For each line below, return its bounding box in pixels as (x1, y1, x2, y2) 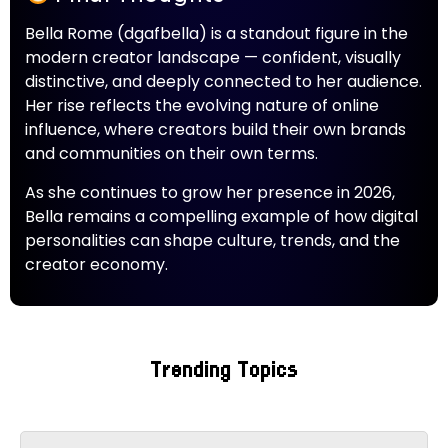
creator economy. (25, 252, 168, 276)
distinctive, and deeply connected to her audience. (25, 70, 422, 94)
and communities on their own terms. (25, 142, 318, 166)
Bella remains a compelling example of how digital (25, 204, 418, 228)
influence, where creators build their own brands (25, 118, 406, 142)
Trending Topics (150, 352, 298, 383)
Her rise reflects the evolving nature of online (25, 94, 379, 118)
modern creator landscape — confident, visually (25, 46, 401, 70)
